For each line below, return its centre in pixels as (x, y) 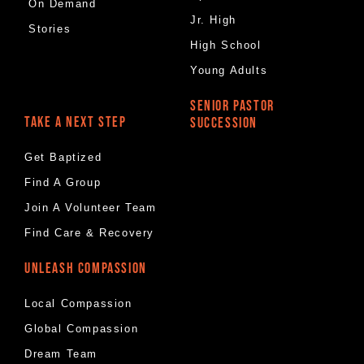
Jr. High (213, 19)
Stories (50, 28)
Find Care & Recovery (89, 232)
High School (226, 45)
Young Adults (229, 70)
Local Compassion (78, 303)
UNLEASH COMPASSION (86, 268)
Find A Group (63, 182)
